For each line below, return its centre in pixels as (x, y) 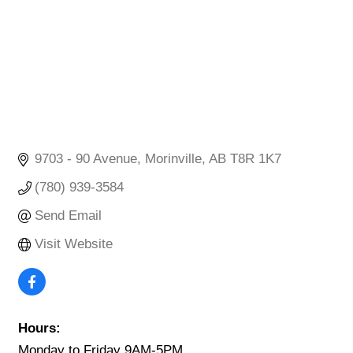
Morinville (174, 159)
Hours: (39, 329)
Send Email (69, 216)
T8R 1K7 (256, 159)
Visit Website (74, 244)
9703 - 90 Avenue (86, 159)
